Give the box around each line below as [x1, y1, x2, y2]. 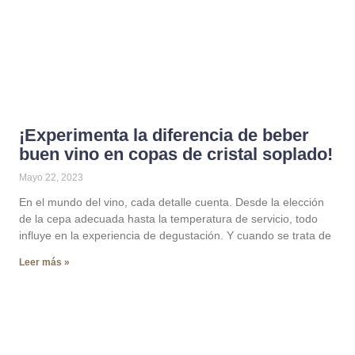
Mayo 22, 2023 [19, 172, 83, 183]
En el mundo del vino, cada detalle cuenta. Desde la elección [19, 196, 324, 208]
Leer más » [19, 257, 70, 268]
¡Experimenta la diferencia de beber [19, 125, 309, 145]
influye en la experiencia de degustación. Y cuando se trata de [19, 229, 331, 242]
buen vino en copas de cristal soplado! [19, 144, 333, 164]
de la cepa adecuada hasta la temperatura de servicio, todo [19, 212, 318, 225]
